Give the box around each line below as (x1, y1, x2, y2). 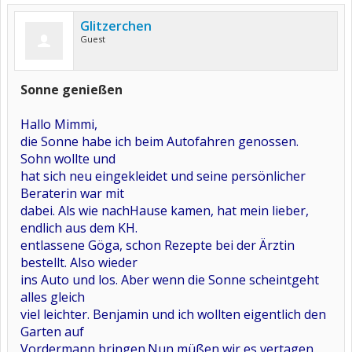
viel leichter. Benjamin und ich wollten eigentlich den (20, 306, 326, 323)
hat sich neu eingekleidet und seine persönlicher (20, 167, 306, 185)
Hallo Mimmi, (20, 115, 97, 133)
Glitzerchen (80, 17, 152, 35)
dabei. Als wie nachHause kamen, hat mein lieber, (20, 202, 309, 219)
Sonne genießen (20, 81, 123, 98)
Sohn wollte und (20, 150, 115, 167)
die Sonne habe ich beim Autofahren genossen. (20, 133, 299, 150)
